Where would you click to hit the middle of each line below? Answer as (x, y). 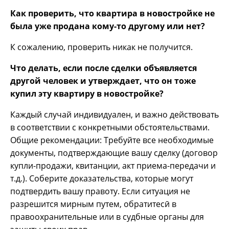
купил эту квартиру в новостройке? (87, 94)
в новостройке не (176, 14)
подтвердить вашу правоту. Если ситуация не (100, 191)
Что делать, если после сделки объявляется (104, 68)
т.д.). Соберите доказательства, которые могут (102, 179)
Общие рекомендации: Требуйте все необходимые (112, 140)
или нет (183, 26)
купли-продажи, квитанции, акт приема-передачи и (113, 166)
